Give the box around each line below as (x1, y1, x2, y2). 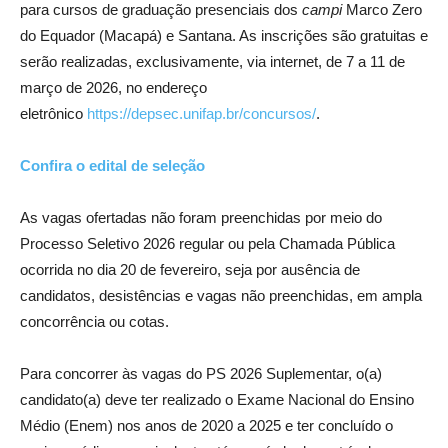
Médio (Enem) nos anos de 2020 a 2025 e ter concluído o (20, 416, 393, 434)
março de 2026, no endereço (20, 78, 207, 96)
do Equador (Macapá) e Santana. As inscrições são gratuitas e (20, 26, 428, 44)
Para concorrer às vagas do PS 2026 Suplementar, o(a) (20, 364, 382, 382)
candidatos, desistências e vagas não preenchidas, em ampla (20, 286, 422, 304)
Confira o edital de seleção (20, 156, 205, 174)
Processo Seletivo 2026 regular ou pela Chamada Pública (20, 234, 395, 252)
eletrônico (20, 104, 87, 122)
